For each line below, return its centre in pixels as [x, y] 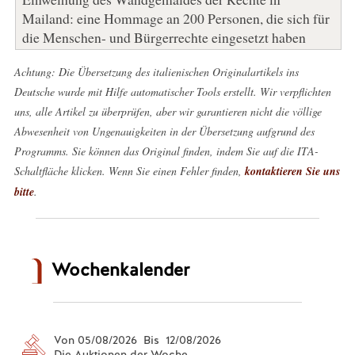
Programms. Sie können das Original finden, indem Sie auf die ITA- [166, 151]
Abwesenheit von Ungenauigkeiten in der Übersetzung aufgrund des [164, 131]
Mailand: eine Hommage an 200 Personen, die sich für [176, 18]
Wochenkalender [120, 269]
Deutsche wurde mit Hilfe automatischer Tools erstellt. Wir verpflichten [172, 91]
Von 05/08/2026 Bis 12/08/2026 [137, 340]
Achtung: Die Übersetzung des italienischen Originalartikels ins [156, 71]
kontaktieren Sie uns [292, 171]
